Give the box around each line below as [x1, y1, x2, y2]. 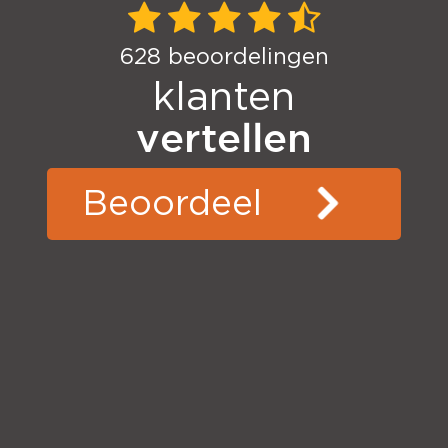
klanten [153, 78, 295, 119]
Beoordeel [83, 186, 263, 222]
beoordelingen [160, 46, 329, 69]
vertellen [136, 116, 312, 160]
